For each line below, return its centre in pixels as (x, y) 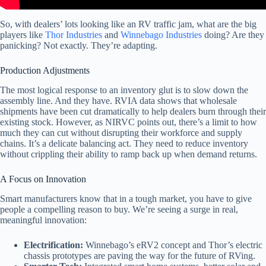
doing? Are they (233, 35)
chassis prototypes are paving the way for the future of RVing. (140, 255)
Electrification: (53, 245)
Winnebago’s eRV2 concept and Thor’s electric (173, 245)
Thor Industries (74, 35)
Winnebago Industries (161, 35)
